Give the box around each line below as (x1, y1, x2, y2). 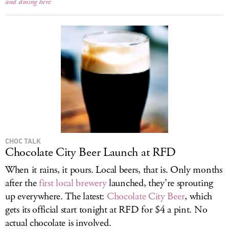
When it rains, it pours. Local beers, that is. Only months (5, 163, 222, 177)
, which (185, 190, 213, 203)
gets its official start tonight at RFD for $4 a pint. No (5, 203, 208, 217)
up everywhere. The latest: (5, 190, 107, 203)
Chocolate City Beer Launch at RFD (5, 144, 176, 161)
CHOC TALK (5, 136, 41, 145)
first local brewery (39, 176, 107, 190)
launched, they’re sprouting (106, 176, 213, 190)
